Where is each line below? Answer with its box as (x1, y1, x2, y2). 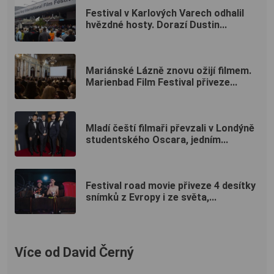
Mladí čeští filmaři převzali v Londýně (86, 122, 254, 134)
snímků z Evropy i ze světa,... (86, 191, 217, 203)
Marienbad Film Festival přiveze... (86, 76, 237, 88)
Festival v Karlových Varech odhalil (86, 7, 244, 19)
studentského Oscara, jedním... (86, 133, 228, 146)
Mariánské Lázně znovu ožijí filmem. (86, 64, 251, 76)
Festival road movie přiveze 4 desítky (86, 179, 256, 191)
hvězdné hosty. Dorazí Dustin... (86, 18, 227, 31)
